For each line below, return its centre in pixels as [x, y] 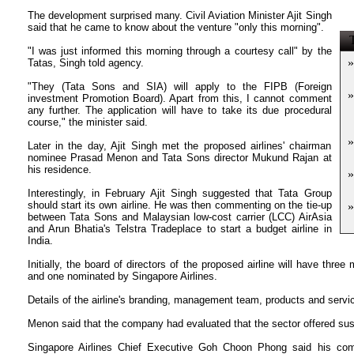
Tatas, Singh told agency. [85, 63]
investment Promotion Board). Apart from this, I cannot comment [179, 98]
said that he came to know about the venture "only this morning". [175, 27]
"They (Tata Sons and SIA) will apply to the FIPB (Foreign [179, 87]
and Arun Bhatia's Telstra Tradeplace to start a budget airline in [179, 229]
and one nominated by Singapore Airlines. [122, 276]
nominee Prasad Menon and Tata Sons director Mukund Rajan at [179, 158]
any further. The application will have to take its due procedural [179, 110]
